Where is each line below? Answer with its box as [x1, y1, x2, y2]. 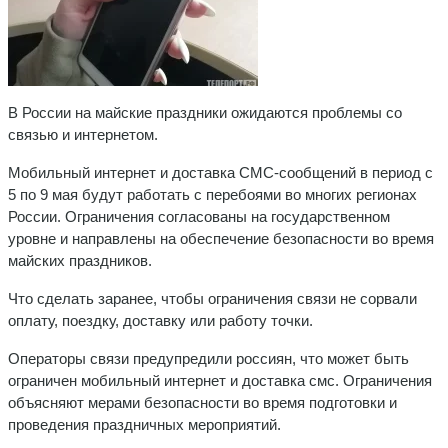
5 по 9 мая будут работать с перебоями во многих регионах [8, 185, 417, 203]
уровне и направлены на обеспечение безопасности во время [8, 229, 434, 247]
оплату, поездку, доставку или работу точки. [8, 311, 313, 329]
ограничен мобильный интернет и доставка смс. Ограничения [8, 371, 432, 389]
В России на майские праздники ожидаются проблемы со [8, 103, 402, 121]
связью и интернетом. [8, 125, 158, 143]
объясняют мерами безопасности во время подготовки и [8, 393, 397, 411]
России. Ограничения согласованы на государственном [8, 207, 390, 225]
